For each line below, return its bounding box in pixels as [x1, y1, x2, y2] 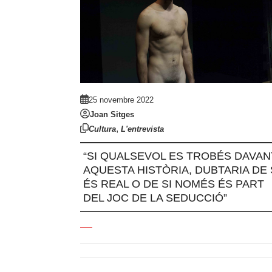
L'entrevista [121, 124, 164, 134]
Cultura [89, 124, 116, 134]
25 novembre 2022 [89, 95, 154, 105]
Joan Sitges [90, 110, 134, 120]
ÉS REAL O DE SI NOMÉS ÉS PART [83, 178, 264, 191]
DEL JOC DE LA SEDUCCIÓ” [83, 192, 227, 205]
